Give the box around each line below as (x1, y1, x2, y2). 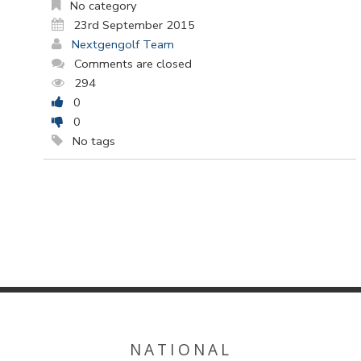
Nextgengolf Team (72, 36, 174, 53)
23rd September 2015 (73, 17, 195, 34)
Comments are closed (74, 56, 192, 73)
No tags (69, 133, 115, 150)
